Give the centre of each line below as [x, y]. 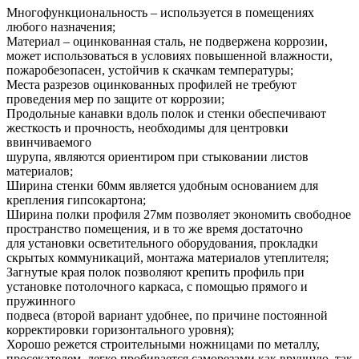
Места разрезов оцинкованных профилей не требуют [151, 84]
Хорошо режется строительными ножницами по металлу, [163, 344]
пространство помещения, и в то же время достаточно [155, 228]
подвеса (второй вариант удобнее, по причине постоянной [167, 315]
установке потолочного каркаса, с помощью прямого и [157, 286]
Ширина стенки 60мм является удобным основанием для [162, 185]
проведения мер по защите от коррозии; [115, 99]
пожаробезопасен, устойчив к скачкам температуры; [150, 70]
